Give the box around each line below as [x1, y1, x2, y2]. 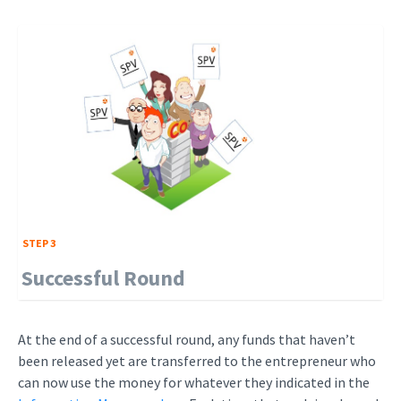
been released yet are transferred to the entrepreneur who [18, 352, 376, 370]
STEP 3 [22, 236, 55, 250]
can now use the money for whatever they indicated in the [18, 373, 370, 391]
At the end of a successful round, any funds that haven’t [18, 330, 355, 348]
